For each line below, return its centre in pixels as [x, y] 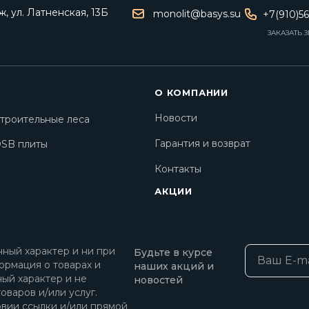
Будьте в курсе [173, 253]
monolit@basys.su [197, 13]
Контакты [178, 169]
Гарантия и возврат [202, 144]
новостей [158, 280]
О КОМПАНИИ [191, 93]
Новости [176, 118]
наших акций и [173, 267]
